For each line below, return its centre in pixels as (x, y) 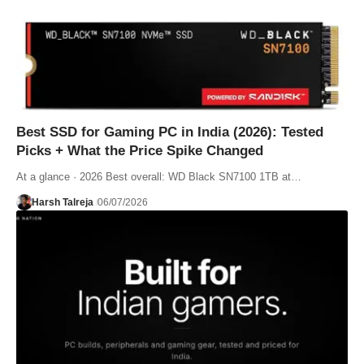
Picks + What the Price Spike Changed (140, 150)
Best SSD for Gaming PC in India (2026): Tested (170, 132)
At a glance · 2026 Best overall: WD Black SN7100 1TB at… (159, 176)
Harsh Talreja (62, 202)
